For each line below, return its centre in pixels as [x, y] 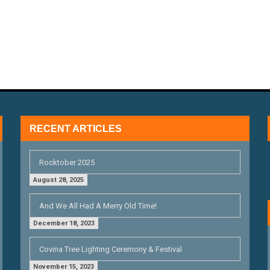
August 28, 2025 [58, 180]
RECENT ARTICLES [75, 128]
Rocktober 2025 [67, 162]
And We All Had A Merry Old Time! [98, 206]
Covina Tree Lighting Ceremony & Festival [110, 249]
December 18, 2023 [64, 223]
